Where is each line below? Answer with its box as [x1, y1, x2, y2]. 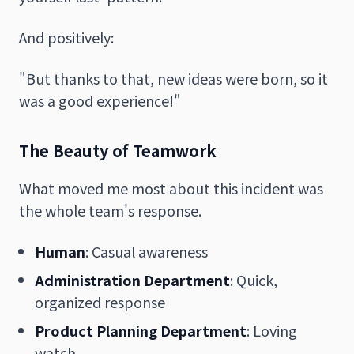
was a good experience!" [19, 89, 181, 111]
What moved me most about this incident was [19, 177, 323, 198]
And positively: [19, 26, 114, 47]
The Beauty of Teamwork [19, 138, 217, 162]
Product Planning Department [35, 319, 247, 341]
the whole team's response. [19, 199, 201, 220]
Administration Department [35, 269, 230, 290]
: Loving [247, 319, 297, 341]
